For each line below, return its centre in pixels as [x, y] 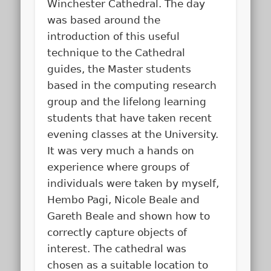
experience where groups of [119, 167]
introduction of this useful [114, 36]
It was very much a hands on [121, 150]
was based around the [104, 20]
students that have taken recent [130, 118]
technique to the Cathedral [116, 52]
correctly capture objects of [117, 232]
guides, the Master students [119, 69]
